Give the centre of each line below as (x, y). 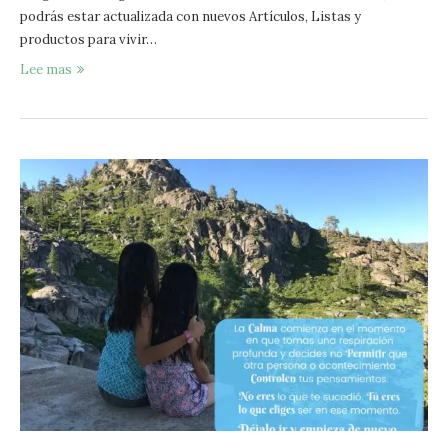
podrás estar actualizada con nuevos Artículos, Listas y (190, 16)
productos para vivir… (88, 39)
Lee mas (46, 69)
